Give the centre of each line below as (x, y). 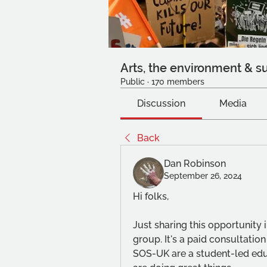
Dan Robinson (195, 164)
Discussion (162, 103)
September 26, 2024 (203, 176)
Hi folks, (151, 196)
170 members (178, 82)
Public (133, 82)
